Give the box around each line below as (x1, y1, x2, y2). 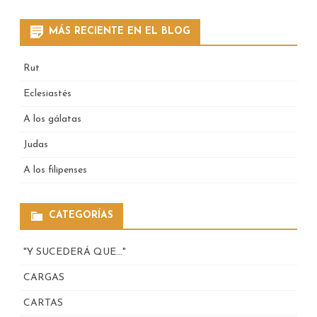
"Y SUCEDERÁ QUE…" (23, 246, 126, 258)
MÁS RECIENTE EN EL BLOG (49, 25, 190, 37)
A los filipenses (23, 164, 87, 175)
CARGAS (23, 272, 64, 283)
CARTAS (23, 297, 63, 309)
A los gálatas (23, 113, 81, 125)
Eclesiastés (23, 88, 71, 99)
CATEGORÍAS (49, 209, 113, 221)
